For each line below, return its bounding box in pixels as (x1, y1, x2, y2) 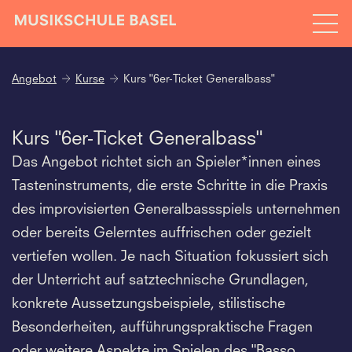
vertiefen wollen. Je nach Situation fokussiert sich (12, 249, 328, 264)
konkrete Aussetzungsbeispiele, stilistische (12, 296, 285, 311)
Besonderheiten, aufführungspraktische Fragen (12, 320, 313, 335)
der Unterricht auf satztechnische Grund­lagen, (12, 273, 309, 288)
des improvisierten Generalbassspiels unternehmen (12, 202, 340, 217)
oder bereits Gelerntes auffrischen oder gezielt (12, 225, 311, 240)
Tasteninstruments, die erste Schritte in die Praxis (12, 178, 328, 193)
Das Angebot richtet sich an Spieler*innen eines (12, 155, 321, 170)
